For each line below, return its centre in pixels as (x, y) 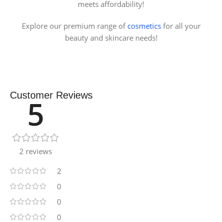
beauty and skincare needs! (111, 37)
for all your (181, 26)
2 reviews (36, 151)
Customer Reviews (51, 95)
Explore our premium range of (74, 26)
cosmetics (144, 26)
